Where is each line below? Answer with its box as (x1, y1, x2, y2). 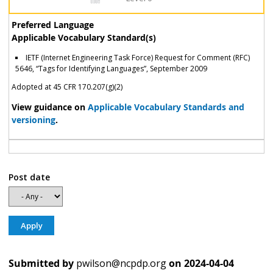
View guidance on (11, 101, 88, 113)
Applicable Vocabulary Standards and (87, 101, 244, 113)
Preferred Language (11, 18, 94, 30)
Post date (9, 171, 50, 183)
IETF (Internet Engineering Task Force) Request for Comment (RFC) (25, 52, 250, 63)
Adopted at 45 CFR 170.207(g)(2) (11, 81, 122, 92)
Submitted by (9, 257, 74, 271)
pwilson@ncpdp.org (76, 257, 166, 271)
